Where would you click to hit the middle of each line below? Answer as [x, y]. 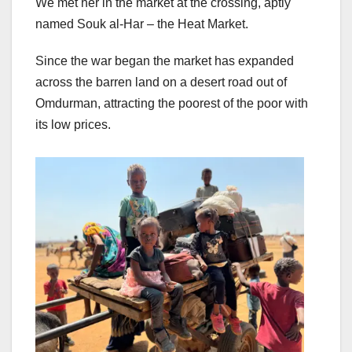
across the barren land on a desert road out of [161, 82]
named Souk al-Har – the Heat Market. [142, 24]
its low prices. [73, 125]
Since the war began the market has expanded [165, 61]
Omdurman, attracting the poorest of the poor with [172, 104]
